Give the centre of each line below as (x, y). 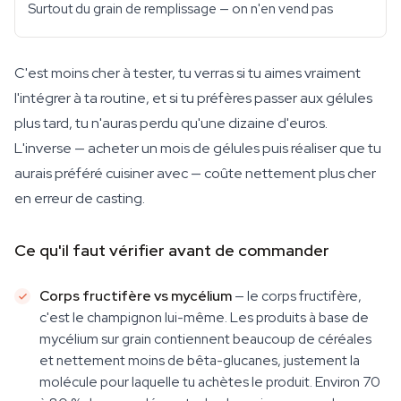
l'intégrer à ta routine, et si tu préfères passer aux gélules (193, 98)
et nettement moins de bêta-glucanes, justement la (200, 360)
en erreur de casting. (80, 198)
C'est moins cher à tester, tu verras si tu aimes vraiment (188, 73)
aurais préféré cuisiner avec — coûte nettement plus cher (195, 173)
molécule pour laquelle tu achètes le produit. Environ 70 (210, 382)
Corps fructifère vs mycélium (136, 296)
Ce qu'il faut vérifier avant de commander (172, 250)
